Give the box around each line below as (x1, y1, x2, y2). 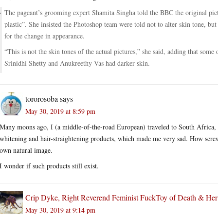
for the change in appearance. (4, 31, 85, 40)
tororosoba (25, 93, 58, 104)
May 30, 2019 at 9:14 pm (25, 205, 95, 215)
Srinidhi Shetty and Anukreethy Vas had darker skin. (4, 58, 150, 68)
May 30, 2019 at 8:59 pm (25, 106, 95, 116)
